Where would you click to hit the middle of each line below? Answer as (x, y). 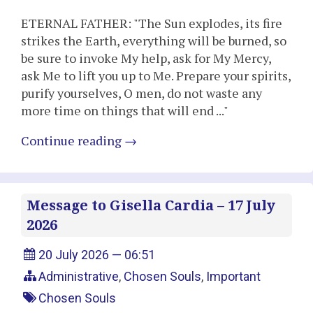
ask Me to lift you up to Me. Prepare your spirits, (156, 75)
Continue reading (73, 140)
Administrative (79, 277)
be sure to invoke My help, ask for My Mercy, (146, 58)
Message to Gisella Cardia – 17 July (151, 205)
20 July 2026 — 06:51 (97, 255)
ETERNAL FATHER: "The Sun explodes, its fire (152, 23)
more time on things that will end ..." (125, 110)
